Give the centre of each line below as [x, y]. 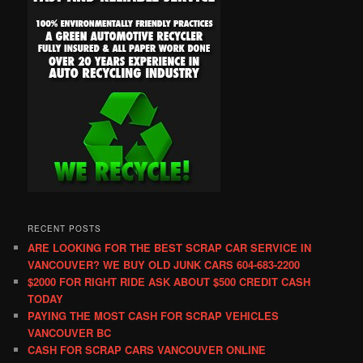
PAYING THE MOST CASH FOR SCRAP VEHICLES [154, 315]
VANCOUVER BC [70, 332]
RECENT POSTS [65, 228]
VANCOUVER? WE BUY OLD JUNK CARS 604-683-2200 [164, 264]
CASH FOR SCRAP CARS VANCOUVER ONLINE [147, 349]
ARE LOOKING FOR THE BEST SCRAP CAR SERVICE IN [170, 247]
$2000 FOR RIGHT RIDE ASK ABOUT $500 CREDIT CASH [169, 281]
